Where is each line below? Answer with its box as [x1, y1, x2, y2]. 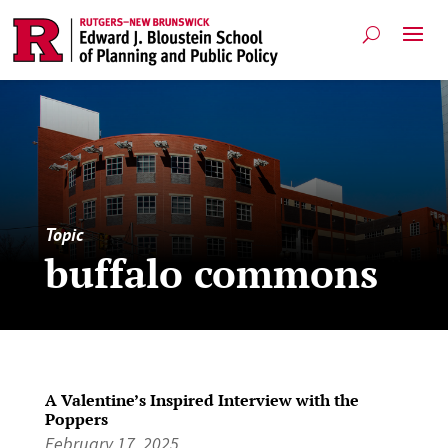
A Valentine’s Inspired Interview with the [44, 388, 359, 411]
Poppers [44, 407, 108, 430]
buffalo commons [44, 245, 378, 299]
